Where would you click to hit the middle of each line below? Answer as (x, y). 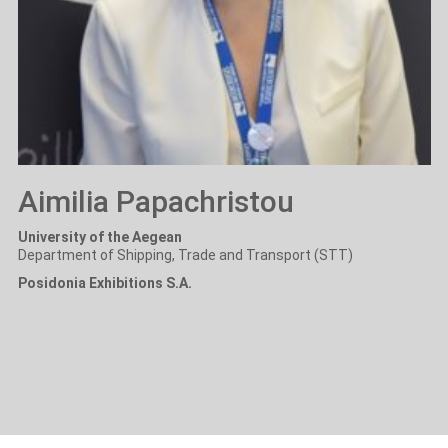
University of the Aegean (99, 237)
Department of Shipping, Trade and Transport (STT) (185, 255)
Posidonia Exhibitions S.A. (104, 283)
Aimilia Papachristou (155, 202)
